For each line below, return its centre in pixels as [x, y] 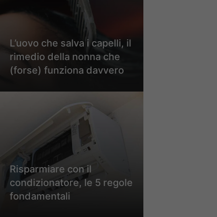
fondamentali [40, 196]
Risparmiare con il [51, 169]
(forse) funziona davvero [67, 70]
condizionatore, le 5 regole [71, 182]
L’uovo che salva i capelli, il [70, 43]
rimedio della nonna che [65, 56]
